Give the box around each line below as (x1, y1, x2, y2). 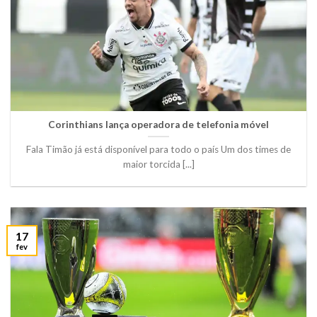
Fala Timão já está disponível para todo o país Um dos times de (26, 143, 291, 155)
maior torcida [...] (122, 158, 195, 170)
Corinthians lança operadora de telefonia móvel (48, 119, 269, 131)
